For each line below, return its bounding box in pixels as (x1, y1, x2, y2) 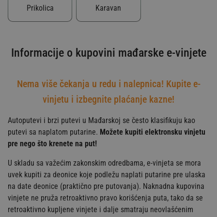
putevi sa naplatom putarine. (8, 127, 100, 137)
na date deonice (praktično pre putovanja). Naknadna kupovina (8, 181, 204, 191)
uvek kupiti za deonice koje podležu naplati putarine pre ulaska (8, 170, 205, 179)
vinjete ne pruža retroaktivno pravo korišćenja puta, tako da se (8, 193, 203, 202)
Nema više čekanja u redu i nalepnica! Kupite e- (16, 77, 201, 90)
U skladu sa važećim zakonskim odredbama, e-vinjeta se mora (8, 158, 201, 168)
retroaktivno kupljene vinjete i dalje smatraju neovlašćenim (8, 204, 193, 214)
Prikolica (26, 3, 54, 13)
